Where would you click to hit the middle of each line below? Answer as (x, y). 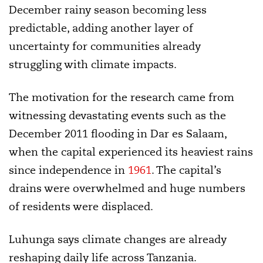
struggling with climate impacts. (93, 64)
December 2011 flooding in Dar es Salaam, (118, 133)
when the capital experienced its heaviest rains (131, 151)
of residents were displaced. (81, 206)
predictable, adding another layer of (101, 28)
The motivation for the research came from (122, 97)
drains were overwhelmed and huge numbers (127, 188)
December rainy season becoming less (108, 9)
